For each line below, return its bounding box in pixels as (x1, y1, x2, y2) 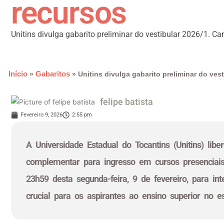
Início (8, 69, 27, 78)
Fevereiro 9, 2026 (20, 111, 62, 118)
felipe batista (100, 96, 153, 107)
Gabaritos (35, 69, 70, 78)
